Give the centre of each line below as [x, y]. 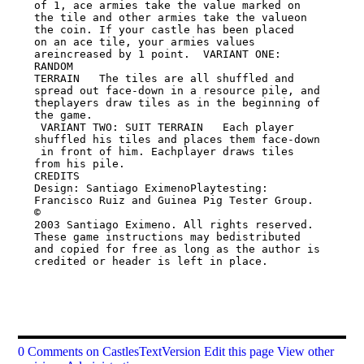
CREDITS [56, 176]
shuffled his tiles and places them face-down [177, 140]
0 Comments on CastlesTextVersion [110, 351]
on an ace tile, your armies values [144, 42]
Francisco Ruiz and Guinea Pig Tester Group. [173, 201]
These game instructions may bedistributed [167, 237]
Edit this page [239, 351]
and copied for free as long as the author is [177, 249]
